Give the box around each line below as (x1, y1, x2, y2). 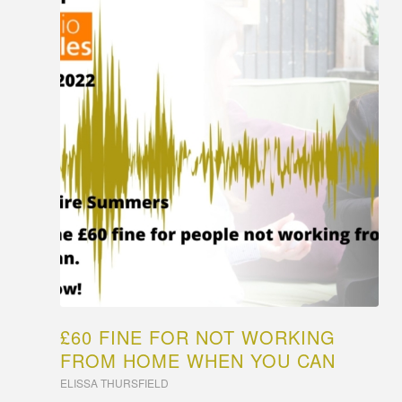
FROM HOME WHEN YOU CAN (60, 346, 336, 373)
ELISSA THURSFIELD (60, 374, 169, 390)
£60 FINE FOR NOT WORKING (60, 323, 336, 350)
